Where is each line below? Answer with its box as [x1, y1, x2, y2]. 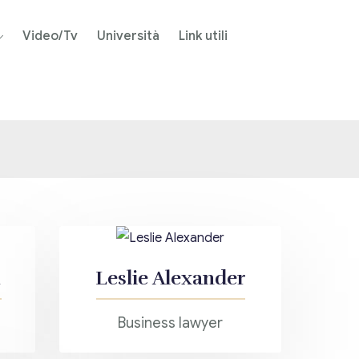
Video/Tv [22, 28, 78, 44]
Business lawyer [118, 314, 223, 332]
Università [96, 28, 159, 44]
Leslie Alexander [95, 266, 246, 290]
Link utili [178, 28, 228, 44]
